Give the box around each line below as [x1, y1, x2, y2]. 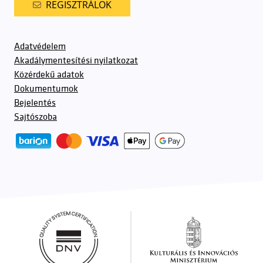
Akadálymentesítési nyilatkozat [14, 55, 138, 66]
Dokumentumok [14, 83, 78, 95]
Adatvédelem [14, 41, 66, 52]
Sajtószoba [14, 112, 57, 123]
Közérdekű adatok [14, 69, 84, 80]
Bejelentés [14, 97, 56, 109]
